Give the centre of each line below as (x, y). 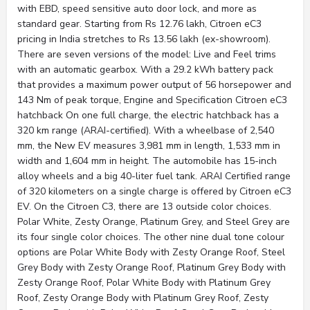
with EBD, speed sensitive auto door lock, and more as (137, 9)
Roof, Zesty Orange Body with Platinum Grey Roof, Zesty (143, 298)
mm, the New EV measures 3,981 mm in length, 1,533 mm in (149, 146)
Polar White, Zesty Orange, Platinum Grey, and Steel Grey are (154, 222)
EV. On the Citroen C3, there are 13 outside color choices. (144, 207)
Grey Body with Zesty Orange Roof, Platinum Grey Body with (152, 267)
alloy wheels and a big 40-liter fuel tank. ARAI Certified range (154, 176)
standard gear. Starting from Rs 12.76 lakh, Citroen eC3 (139, 24)
